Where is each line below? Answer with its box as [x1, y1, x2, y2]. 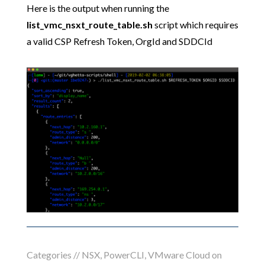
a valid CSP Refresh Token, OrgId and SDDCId [26, 35, 212, 47]
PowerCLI [103, 249, 144, 261]
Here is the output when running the [26, 2, 169, 14]
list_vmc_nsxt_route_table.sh [26, 18, 153, 30]
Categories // [26, 249, 82, 261]
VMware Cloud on [147, 249, 222, 261]
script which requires [152, 18, 238, 30]
